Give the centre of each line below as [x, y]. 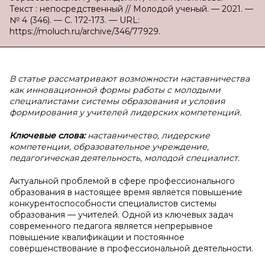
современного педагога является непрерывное [111, 226]
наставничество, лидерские [149, 135]
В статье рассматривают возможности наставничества [130, 79]
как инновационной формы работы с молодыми [115, 90]
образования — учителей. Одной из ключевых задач [121, 215]
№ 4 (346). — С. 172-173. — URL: [75, 20]
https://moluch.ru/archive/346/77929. [85, 31]
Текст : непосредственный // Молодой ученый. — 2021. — [131, 9]
